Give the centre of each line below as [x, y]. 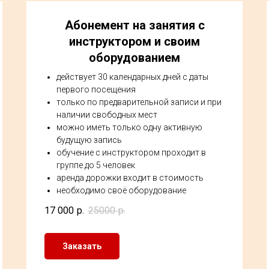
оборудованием [134, 58]
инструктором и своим [134, 41]
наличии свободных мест [107, 115]
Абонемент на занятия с [134, 25]
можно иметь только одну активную [129, 127]
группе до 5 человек [96, 165]
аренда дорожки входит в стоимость [130, 178]
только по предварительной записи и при [139, 102]
